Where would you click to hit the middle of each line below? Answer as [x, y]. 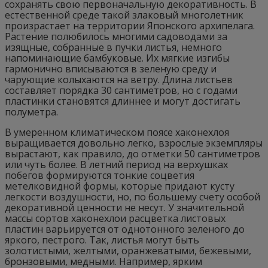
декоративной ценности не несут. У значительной [124, 208]
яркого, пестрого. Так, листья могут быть [102, 240]
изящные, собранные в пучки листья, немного [113, 47]
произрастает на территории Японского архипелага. [130, 26]
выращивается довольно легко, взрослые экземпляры [134, 143]
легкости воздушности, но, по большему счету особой [133, 197]
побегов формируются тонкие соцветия [100, 175]
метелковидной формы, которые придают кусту [120, 186]
